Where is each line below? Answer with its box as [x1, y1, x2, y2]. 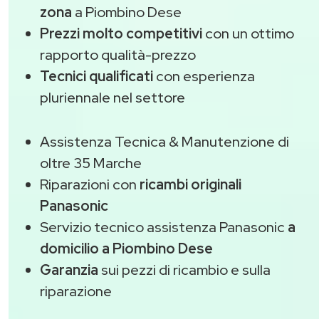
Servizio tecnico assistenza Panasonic [40, 218, 288, 237]
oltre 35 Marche [40, 154, 142, 173]
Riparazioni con [40, 175, 140, 194]
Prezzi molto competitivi [40, 24, 202, 43]
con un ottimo [202, 24, 294, 43]
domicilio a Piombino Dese [40, 239, 213, 258]
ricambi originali [140, 175, 241, 194]
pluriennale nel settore [40, 88, 185, 108]
